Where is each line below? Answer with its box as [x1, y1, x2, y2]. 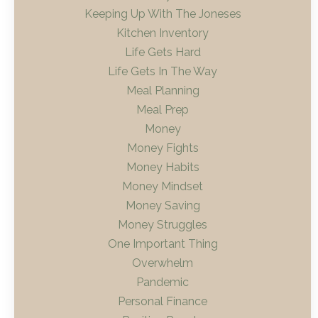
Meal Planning [126, 84, 199, 98]
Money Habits [126, 160, 199, 175]
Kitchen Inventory [116, 26, 209, 40]
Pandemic [136, 275, 189, 290]
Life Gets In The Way [108, 65, 217, 79]
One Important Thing [107, 237, 218, 251]
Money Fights [126, 141, 199, 155]
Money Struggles [118, 218, 207, 232]
